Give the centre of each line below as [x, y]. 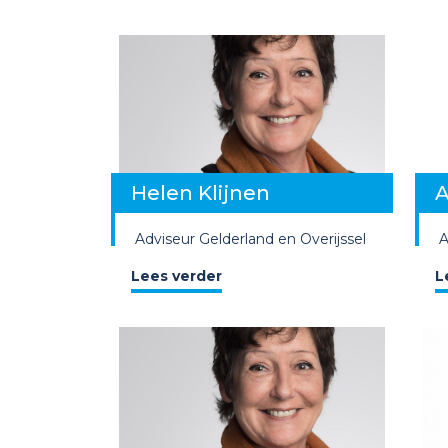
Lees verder [176, 276]
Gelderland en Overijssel [282, 239]
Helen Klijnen [200, 193]
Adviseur [165, 239]
